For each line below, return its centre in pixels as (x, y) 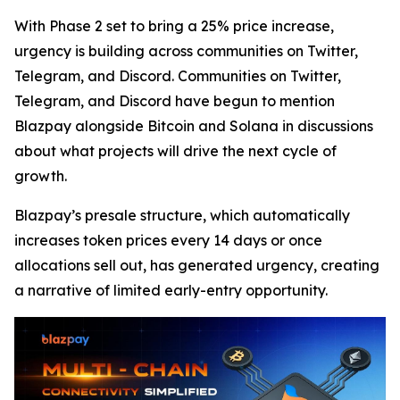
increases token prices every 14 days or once (168, 240)
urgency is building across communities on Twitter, (186, 51)
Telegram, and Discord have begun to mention (175, 101)
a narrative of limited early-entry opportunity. (171, 290)
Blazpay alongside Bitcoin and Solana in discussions (194, 126)
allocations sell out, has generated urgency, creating (197, 265)
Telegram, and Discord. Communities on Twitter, (178, 76)
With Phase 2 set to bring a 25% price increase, (174, 26)
